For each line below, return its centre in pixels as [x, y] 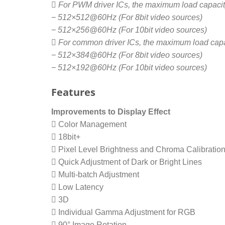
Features [73, 92]
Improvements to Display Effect [111, 112]
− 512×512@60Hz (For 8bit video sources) [127, 18]
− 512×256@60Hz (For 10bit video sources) [129, 30]
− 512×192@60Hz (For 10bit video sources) [129, 68]
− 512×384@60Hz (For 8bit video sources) [127, 55]
